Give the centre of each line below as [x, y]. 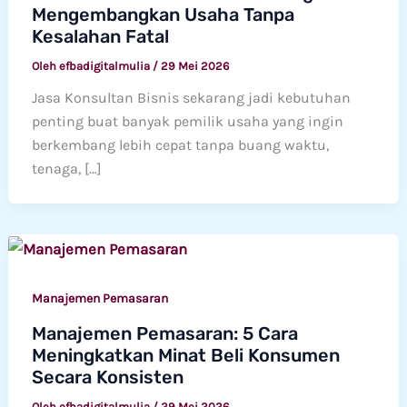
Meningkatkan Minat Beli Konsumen [185, 356]
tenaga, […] [66, 168]
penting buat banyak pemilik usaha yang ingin [187, 121]
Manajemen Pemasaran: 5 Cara [164, 334]
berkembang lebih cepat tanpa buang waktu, [180, 144]
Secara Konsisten [107, 377]
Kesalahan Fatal [100, 36]
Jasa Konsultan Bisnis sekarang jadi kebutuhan [191, 97]
